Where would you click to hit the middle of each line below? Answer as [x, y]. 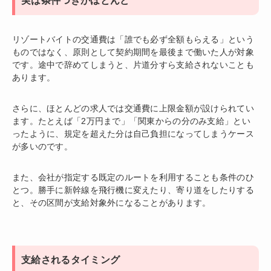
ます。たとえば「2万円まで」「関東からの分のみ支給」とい [131, 121]
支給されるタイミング [71, 260]
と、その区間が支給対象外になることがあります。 [112, 203]
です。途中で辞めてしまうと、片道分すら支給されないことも [133, 65]
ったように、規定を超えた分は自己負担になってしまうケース [133, 134]
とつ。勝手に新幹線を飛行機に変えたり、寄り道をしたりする [133, 190]
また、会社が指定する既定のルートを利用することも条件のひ [133, 178]
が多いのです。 [42, 147]
